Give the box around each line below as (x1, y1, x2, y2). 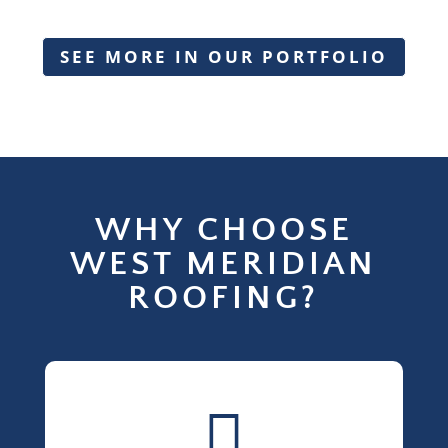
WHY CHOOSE (94, 210, 353, 249)
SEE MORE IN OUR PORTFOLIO (60, 44, 388, 68)
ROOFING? (128, 278, 320, 317)
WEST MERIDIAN (70, 244, 378, 283)
